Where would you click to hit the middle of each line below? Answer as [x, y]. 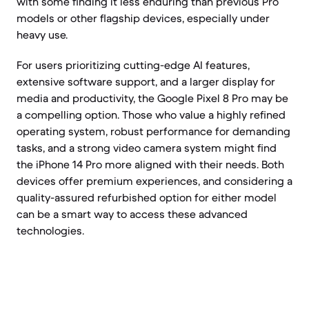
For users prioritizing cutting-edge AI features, [133, 65]
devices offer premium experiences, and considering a [154, 181]
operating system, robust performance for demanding [153, 131]
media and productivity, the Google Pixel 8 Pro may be [152, 98]
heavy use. [42, 34]
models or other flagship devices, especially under [143, 18]
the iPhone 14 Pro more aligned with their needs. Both [150, 164]
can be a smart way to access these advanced [132, 214]
